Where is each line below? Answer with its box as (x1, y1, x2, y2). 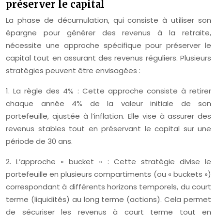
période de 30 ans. (6, 136, 73, 147)
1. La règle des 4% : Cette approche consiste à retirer (6, 86, 211, 96)
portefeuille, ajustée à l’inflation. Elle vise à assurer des (6, 111, 211, 122)
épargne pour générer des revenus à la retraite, (6, 28, 211, 38)
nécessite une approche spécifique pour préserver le (6, 40, 211, 51)
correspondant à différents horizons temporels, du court (6, 182, 211, 192)
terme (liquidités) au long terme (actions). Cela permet (6, 194, 211, 205)
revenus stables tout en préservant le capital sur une (6, 124, 211, 134)
